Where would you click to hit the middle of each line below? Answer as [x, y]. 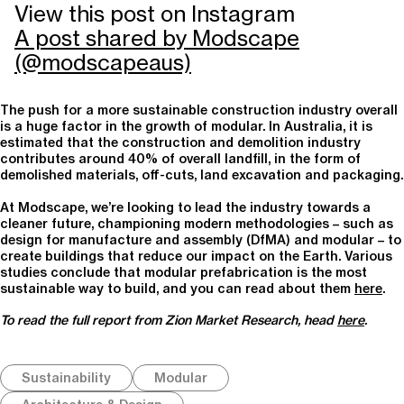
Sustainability [66, 378]
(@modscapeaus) [103, 63]
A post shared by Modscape [157, 38]
